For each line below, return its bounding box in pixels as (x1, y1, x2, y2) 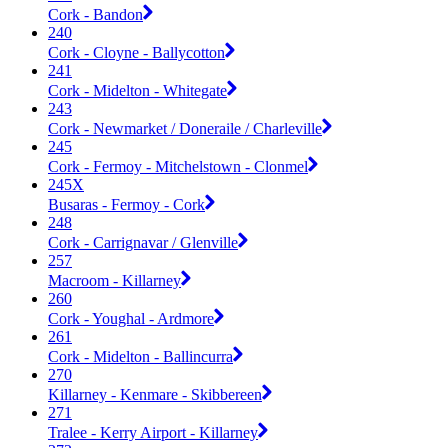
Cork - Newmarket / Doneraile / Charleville (48, 119, 322, 137)
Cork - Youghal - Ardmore (48, 309, 214, 327)
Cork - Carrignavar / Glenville (48, 233, 238, 251)
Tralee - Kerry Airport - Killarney (48, 423, 258, 441)
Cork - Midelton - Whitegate (48, 81, 227, 99)
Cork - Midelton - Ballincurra (48, 347, 233, 365)
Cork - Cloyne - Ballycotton (48, 43, 225, 61)
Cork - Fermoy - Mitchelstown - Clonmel (48, 157, 308, 175)
